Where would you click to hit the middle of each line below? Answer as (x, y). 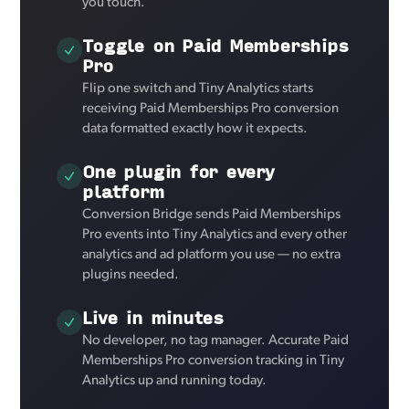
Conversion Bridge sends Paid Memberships (212, 215)
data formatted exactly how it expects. (195, 129)
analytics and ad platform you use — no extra (212, 255)
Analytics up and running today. (175, 381)
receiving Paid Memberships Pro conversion (211, 109)
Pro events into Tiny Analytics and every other (215, 235)
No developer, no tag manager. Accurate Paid (216, 341)
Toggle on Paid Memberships (215, 45)
